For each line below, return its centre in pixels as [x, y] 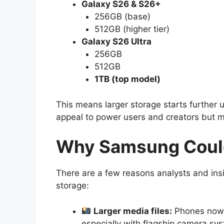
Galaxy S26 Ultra [116, 42]
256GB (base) [122, 17]
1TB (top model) [127, 79]
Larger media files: [133, 211]
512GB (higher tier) [132, 29]
